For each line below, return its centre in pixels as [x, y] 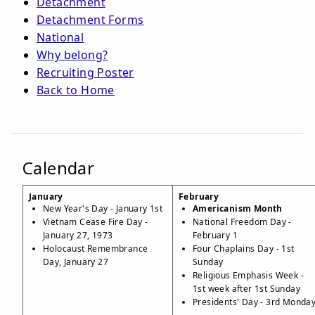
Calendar [59, 168]
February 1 [216, 235]
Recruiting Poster [85, 72]
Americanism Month [238, 208]
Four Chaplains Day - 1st [244, 249]
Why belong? [72, 55]
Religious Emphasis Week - [249, 275]
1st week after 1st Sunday [247, 289]
